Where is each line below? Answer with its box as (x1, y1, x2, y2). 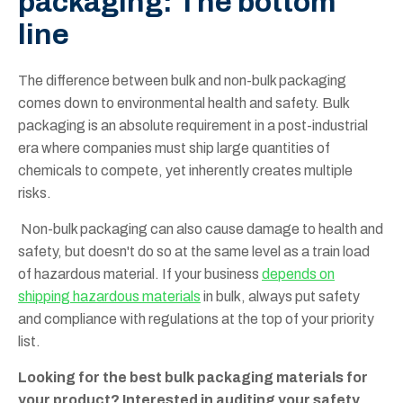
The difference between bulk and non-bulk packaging (18, 72, 346, 88)
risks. (18, 184, 57, 201)
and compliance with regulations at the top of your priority (18, 310, 374, 327)
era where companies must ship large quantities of (18, 139, 330, 156)
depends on (262, 265, 335, 282)
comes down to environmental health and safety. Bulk (18, 94, 349, 111)
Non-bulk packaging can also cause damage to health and (18, 220, 383, 237)
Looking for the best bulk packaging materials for (18, 369, 368, 385)
